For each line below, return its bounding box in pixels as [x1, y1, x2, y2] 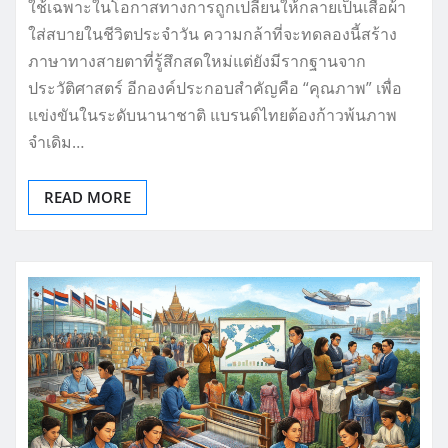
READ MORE [44, 186, 131, 207]
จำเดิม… [28, 130, 84, 153]
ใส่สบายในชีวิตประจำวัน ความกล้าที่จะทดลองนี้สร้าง [28, 22, 397, 45]
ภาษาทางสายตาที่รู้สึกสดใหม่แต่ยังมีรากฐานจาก [28, 49, 366, 72]
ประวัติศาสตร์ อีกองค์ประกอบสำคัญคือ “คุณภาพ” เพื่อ [28, 76, 402, 99]
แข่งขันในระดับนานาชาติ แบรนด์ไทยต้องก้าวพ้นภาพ [28, 103, 397, 126]
